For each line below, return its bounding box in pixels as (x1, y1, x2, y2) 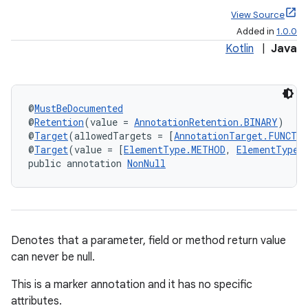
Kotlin (225, 42, 254, 56)
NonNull (127, 157, 166, 170)
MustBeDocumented (34, 102, 123, 115)
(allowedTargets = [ (68, 129, 174, 142)
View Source (231, 9, 285, 21)
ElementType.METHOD (124, 143, 225, 156)
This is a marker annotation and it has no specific (11, 278, 252, 291)
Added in (236, 25, 276, 37)
